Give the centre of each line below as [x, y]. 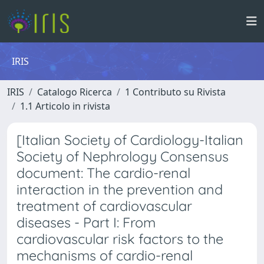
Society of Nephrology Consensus [123, 156]
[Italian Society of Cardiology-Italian [130, 140]
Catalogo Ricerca [75, 92]
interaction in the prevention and [120, 189]
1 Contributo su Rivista [175, 92]
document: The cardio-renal [103, 173]
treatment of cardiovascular [104, 206]
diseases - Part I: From [86, 222]
